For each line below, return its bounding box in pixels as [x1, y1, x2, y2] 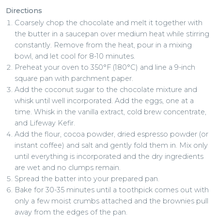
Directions [6, 6, 42, 15]
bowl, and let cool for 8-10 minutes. [15, 52, 136, 61]
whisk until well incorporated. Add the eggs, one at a [15, 96, 194, 106]
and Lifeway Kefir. [15, 119, 76, 128]
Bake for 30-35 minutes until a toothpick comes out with [15, 186, 209, 195]
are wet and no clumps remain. [15, 163, 121, 172]
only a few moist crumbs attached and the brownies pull [15, 197, 209, 206]
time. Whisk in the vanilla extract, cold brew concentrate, [15, 108, 207, 117]
